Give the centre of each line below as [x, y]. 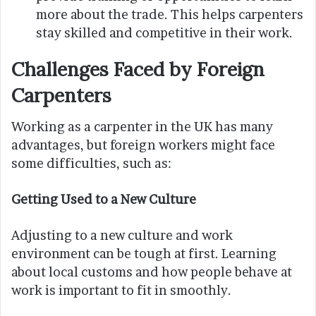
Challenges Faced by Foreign [138, 69]
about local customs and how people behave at [152, 272]
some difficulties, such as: [91, 164]
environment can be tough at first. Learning [144, 254]
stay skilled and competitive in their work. [164, 32]
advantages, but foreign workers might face [143, 145]
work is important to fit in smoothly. [121, 291]
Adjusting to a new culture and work [122, 236]
